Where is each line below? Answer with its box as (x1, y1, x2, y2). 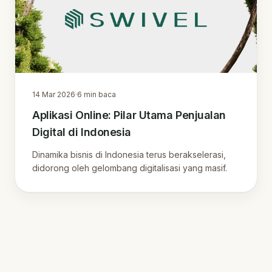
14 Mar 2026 (32, 89, 75, 99)
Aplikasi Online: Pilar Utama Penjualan (32, 108, 226, 121)
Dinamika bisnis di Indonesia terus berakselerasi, (32, 149, 226, 160)
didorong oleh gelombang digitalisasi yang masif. (32, 162, 227, 173)
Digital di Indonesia (32, 125, 131, 138)
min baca (82, 89, 116, 99)
